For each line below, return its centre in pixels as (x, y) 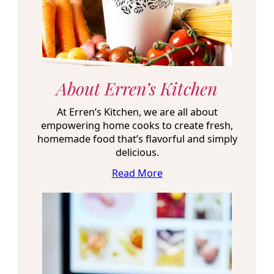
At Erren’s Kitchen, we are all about (137, 112)
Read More (137, 173)
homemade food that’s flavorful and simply (137, 139)
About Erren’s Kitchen (137, 88)
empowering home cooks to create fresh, (137, 125)
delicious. (137, 152)
